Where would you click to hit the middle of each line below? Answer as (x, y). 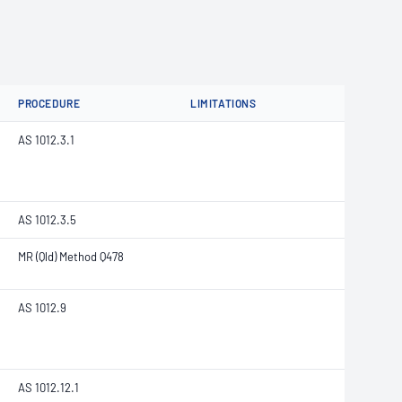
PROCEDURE (49, 103)
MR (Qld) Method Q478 (71, 257)
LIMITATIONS (223, 103)
